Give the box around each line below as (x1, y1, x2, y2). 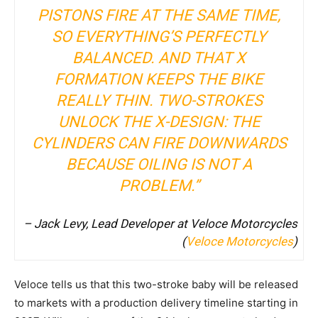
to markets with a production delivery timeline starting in (14, 295, 298, 309)
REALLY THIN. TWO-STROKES (55, 91, 263, 109)
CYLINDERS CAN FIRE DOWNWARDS (31, 133, 287, 152)
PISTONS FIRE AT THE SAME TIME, (38, 6, 280, 24)
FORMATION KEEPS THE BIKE (55, 70, 263, 88)
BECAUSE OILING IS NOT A (66, 155, 252, 173)
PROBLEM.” (119, 176, 199, 194)
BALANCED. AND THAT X (72, 48, 246, 67)
